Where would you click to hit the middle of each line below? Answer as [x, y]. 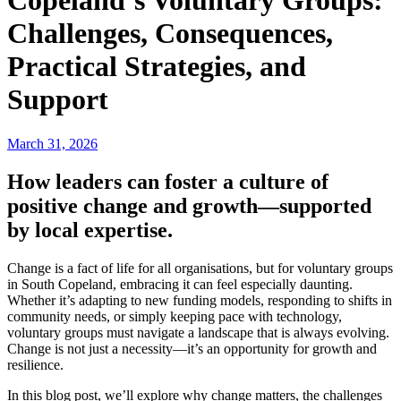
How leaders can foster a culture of [168, 181]
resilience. [35, 364]
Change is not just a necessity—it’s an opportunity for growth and [192, 348]
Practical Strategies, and [157, 67]
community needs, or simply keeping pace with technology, [175, 316]
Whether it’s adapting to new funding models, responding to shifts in [200, 300]
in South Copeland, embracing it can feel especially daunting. [180, 284]
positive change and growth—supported [189, 205]
